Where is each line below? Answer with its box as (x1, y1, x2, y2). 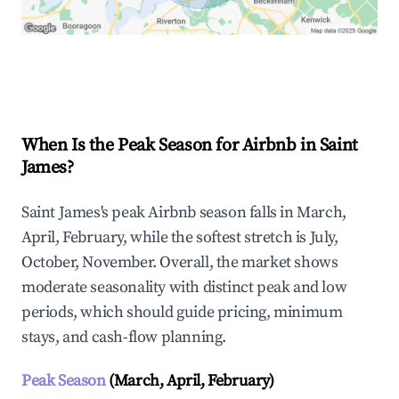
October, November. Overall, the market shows (21, 252, 338, 273)
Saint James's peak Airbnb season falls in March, (21, 202, 346, 224)
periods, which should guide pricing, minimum (21, 302, 343, 323)
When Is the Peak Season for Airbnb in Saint (21, 134, 358, 158)
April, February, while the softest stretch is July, (21, 227, 338, 248)
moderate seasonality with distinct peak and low (21, 277, 347, 298)
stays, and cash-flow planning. (21, 327, 227, 348)
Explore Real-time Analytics (50, 62, 233, 83)
